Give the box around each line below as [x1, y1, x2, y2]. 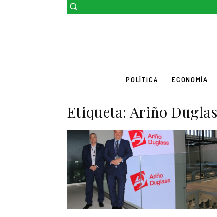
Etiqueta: [67, 102, 130, 122]
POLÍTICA [125, 75, 158, 84]
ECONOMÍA [171, 75, 208, 84]
